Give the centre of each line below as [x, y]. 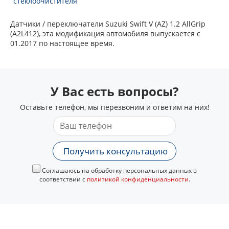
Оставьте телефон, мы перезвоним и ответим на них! [114, 107]
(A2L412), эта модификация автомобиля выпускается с [105, 33]
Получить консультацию [116, 151]
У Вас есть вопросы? [114, 91]
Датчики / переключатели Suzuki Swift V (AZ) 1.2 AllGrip [108, 24]
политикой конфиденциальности [138, 179]
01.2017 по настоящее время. [62, 43]
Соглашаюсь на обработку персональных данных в [119, 170]
